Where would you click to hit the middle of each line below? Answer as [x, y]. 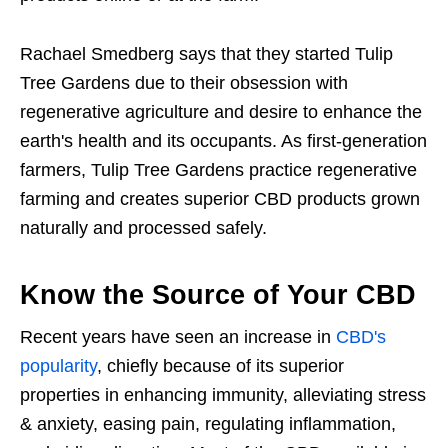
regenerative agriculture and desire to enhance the [221, 111]
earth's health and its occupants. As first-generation [223, 140]
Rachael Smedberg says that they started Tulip [206, 53]
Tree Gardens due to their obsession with [184, 82]
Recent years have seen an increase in [178, 336]
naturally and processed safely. [143, 227]
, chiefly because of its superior [220, 365]
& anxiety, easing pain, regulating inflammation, [208, 423]
